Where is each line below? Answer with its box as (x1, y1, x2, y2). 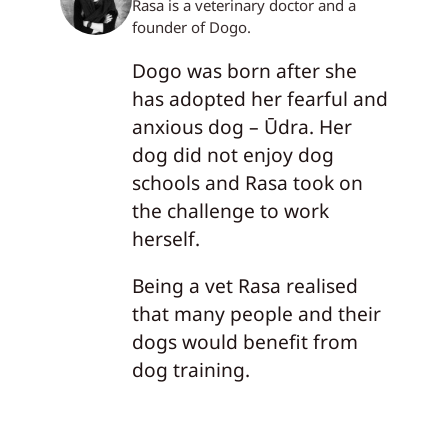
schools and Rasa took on (131, 169, 363, 197)
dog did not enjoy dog (131, 141, 334, 169)
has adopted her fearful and (131, 85, 388, 113)
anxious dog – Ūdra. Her (131, 113, 352, 141)
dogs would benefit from (131, 328, 358, 356)
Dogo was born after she (131, 57, 357, 85)
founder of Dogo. (131, 17, 251, 37)
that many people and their (131, 300, 381, 328)
